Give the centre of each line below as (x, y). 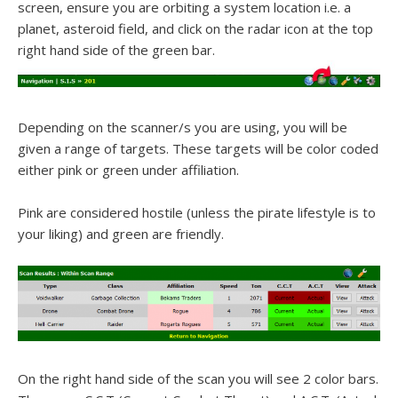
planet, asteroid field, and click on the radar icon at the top (195, 29)
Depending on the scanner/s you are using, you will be (183, 127)
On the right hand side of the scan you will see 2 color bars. (198, 378)
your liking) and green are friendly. (121, 234)
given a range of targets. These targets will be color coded (198, 149)
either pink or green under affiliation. (128, 170)
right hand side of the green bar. (116, 50)
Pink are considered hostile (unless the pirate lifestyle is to (197, 213)
